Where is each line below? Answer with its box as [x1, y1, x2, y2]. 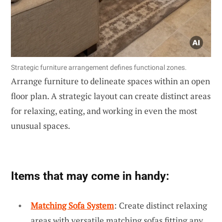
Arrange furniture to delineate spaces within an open [11, 75, 210, 87]
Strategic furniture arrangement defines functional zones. [11, 63, 187, 71]
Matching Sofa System [31, 199, 114, 211]
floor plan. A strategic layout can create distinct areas [11, 90, 211, 102]
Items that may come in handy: [11, 168, 169, 183]
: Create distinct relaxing [114, 199, 207, 211]
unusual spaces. [11, 119, 70, 131]
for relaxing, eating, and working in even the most [11, 105, 197, 116]
